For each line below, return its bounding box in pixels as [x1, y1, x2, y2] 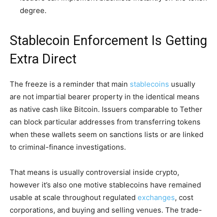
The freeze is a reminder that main [10, 79, 130, 89]
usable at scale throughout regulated [10, 192, 138, 202]
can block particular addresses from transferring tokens [10, 117, 201, 126]
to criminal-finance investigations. [10, 142, 126, 152]
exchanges [138, 192, 175, 202]
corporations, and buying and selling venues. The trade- [10, 205, 202, 215]
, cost [175, 192, 193, 202]
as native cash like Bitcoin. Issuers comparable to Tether [10, 104, 202, 114]
